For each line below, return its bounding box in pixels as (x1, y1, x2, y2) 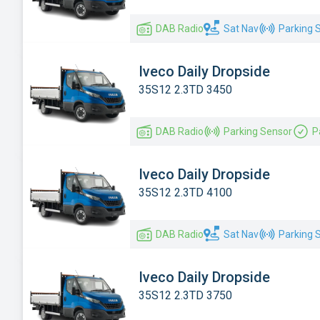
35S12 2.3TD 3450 (139, 82, 232, 96)
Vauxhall (32, 51, 74, 65)
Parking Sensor (224, 125, 292, 137)
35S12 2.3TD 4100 (139, 185, 232, 199)
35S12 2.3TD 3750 (139, 288, 232, 302)
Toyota (32, 26, 66, 39)
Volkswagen (32, 77, 94, 91)
